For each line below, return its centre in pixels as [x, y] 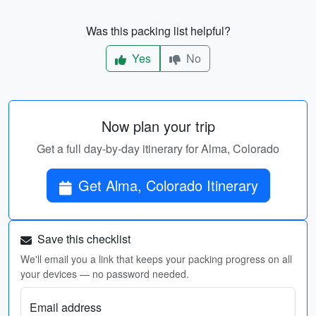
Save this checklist [83, 239]
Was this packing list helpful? [158, 31]
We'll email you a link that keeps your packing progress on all [156, 259]
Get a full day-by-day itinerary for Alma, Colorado [158, 148]
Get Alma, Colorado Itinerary [168, 185]
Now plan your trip [158, 126]
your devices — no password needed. [105, 274]
